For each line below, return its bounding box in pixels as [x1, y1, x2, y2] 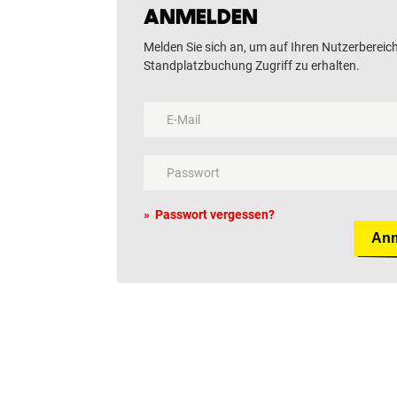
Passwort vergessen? [152, 207, 275, 222]
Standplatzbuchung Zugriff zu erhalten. [144, 58, 360, 73]
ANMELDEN [144, 4, 258, 30]
